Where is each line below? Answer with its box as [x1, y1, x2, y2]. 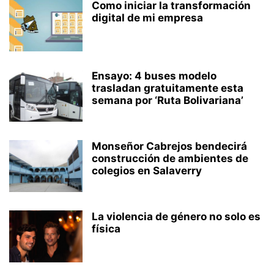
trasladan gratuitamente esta [92, 81, 243, 94]
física [92, 222, 120, 235]
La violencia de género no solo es [92, 210, 261, 223]
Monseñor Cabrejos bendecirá [92, 139, 247, 152]
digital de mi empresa [92, 11, 203, 24]
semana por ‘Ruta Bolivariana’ [92, 94, 243, 106]
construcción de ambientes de [92, 152, 248, 165]
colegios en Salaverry [92, 164, 202, 177]
